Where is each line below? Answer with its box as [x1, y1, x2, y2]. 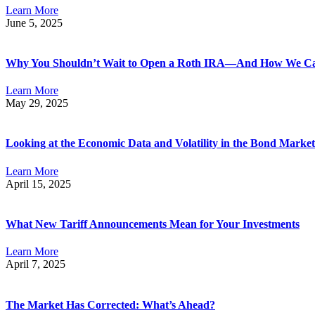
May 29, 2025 [6, 97, 68, 110]
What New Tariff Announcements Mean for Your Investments [6, 218, 300, 231]
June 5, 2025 [6, 16, 63, 29]
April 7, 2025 [6, 258, 65, 271]
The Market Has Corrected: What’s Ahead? [6, 298, 215, 311]
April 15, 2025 [6, 177, 71, 190]
